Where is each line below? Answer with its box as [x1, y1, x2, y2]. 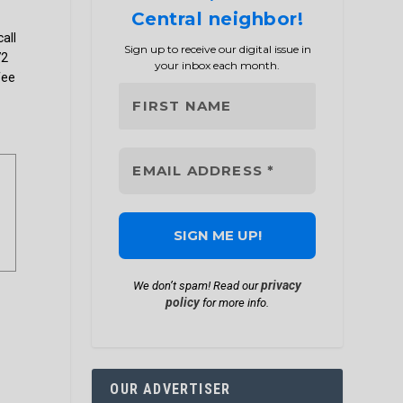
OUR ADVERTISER [110, 381, 231, 399]
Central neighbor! [130, 8, 304, 31]
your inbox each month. [155, 58, 281, 73]
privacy [261, 278, 302, 293]
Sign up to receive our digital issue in [123, 42, 311, 57]
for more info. [200, 296, 270, 310]
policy [166, 295, 201, 310]
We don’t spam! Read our [133, 279, 262, 293]
